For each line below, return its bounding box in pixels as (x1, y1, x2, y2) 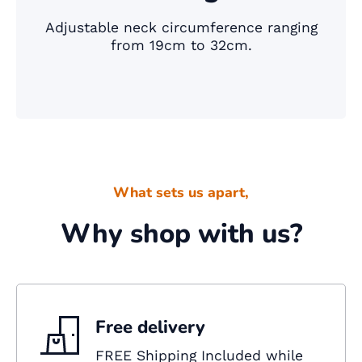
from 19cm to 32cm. (110, 37, 252, 54)
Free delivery (95, 315, 205, 340)
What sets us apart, (113, 183, 249, 203)
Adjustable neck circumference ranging (44, 19, 318, 36)
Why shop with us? (60, 216, 302, 253)
